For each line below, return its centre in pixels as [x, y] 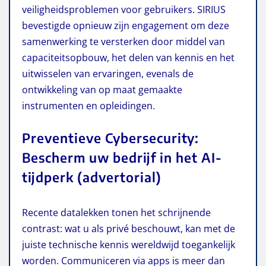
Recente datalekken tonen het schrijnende [116, 212]
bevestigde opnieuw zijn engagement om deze [126, 25]
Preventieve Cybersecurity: [110, 137]
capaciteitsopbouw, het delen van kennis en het [128, 57]
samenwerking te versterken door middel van [123, 41]
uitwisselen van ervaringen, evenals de [108, 73]
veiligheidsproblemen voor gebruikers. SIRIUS [124, 9]
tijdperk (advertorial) [92, 177]
